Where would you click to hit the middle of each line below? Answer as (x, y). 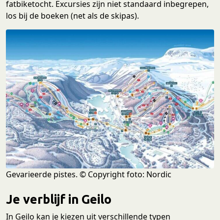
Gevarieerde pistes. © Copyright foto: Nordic (89, 175)
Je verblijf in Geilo (59, 199)
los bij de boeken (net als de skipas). (72, 16)
